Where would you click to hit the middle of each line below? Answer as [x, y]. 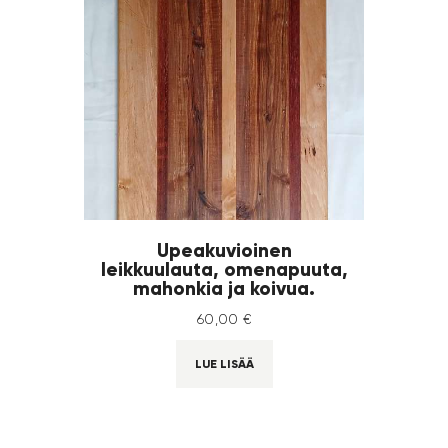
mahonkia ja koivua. [224, 287]
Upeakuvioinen [224, 249]
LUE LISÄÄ [224, 363]
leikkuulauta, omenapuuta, [224, 268]
